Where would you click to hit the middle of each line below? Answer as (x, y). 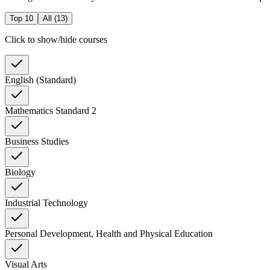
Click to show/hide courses (56, 40)
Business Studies (37, 142)
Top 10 (21, 19)
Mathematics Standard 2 (51, 111)
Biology (20, 172)
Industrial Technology (46, 203)
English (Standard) (40, 80)
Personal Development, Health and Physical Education (109, 234)
